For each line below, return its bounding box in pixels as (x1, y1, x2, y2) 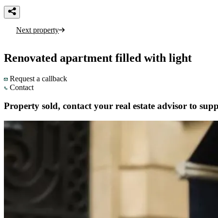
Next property (16, 25, 59, 34)
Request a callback (10, 74, 67, 83)
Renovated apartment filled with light (4, 51, 192, 64)
